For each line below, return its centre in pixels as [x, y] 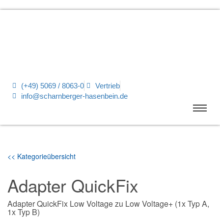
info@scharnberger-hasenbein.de [74, 96]
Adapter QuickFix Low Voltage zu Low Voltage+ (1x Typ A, [108, 204]
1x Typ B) [24, 212]
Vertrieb [108, 86]
